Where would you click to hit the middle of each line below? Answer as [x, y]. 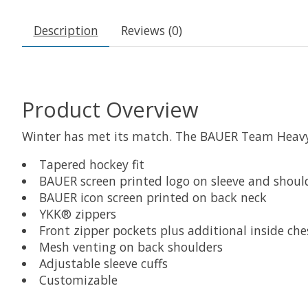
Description [66, 31]
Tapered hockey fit [91, 164]
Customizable [78, 279]
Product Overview [110, 109]
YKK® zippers [77, 213]
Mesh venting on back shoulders [131, 246]
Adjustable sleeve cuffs [103, 263]
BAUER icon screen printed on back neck [153, 197]
